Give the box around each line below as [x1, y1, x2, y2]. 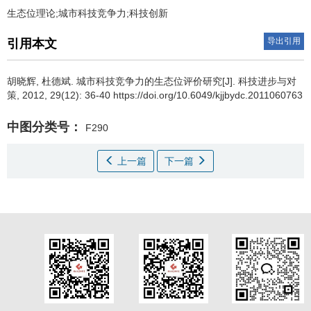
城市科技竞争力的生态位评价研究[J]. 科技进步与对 [76, 76, 296, 87]
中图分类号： [7, 120, 82, 134]
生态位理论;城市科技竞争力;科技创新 [7, 8, 168, 19]
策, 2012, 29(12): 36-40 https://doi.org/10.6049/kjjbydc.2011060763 [7, 90, 303, 101]
